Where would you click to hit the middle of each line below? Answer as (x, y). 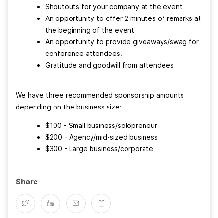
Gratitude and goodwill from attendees (109, 65)
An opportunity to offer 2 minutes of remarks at (123, 18)
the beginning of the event (91, 30)
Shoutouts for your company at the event (115, 6)
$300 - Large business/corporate (99, 148)
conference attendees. (85, 53)
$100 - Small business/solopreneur (101, 125)
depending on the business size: (69, 107)
